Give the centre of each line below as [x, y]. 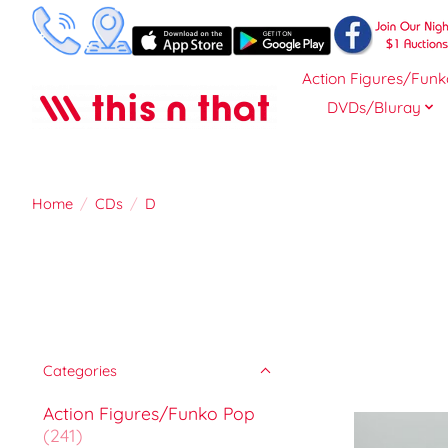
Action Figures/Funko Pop [149, 412]
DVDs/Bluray [373, 107]
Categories [80, 370]
